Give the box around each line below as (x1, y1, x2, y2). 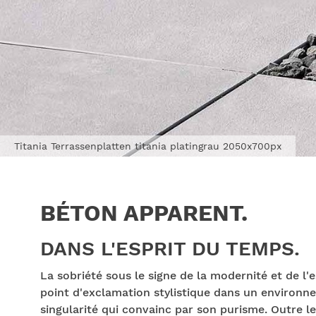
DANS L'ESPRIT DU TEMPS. (40, 237, 300, 260)
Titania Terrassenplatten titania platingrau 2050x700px (14, 140, 281, 152)
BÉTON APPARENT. (40, 200, 248, 226)
